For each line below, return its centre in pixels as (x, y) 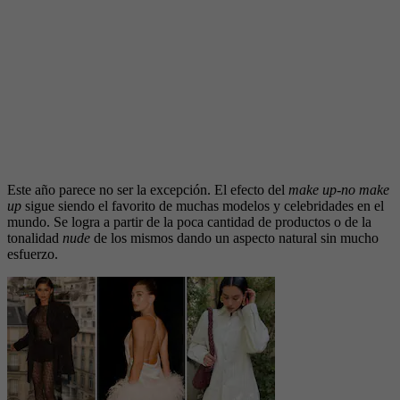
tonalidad (35, 237)
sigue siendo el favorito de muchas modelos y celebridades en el (203, 205)
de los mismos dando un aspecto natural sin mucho (234, 237)
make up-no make (339, 189)
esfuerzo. (33, 254)
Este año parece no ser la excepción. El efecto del (148, 189)
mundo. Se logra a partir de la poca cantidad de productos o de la (189, 221)
